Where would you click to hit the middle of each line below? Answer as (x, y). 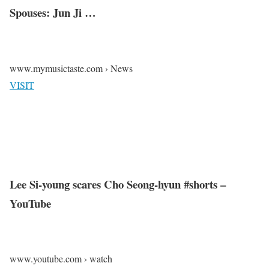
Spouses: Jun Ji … (53, 13)
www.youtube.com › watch (61, 259)
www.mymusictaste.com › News (71, 68)
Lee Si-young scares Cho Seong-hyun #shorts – (118, 184)
